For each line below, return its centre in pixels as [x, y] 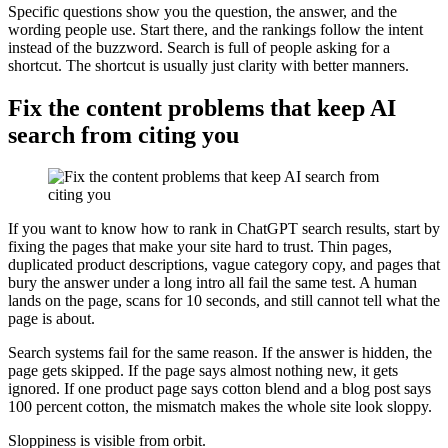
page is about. [51, 319]
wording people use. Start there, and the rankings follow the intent [215, 29]
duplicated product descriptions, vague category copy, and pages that [224, 265]
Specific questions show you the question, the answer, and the [202, 11]
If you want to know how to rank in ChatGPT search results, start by [224, 229]
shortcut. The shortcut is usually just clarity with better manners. [208, 65]
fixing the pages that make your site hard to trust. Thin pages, [200, 247]
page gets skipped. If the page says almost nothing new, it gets [203, 371]
